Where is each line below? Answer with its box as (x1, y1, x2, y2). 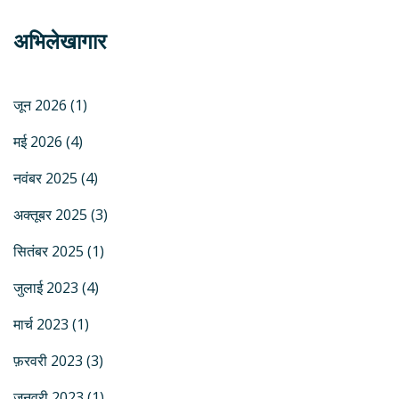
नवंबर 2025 (13, 168, 81, 189)
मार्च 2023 (13, 314, 72, 335)
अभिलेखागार (13, 26, 106, 56)
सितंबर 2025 (13, 241, 87, 262)
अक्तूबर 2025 (13, 205, 91, 225)
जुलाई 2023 (13, 278, 82, 298)
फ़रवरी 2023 (13, 351, 86, 371)
